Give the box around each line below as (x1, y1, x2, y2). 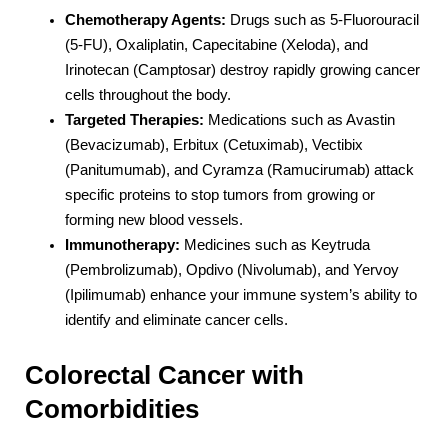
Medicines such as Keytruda (180, 236, 370, 253)
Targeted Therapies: (65, 111, 204, 128)
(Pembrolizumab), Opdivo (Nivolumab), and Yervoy (65, 261, 399, 278)
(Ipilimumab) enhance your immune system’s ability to (65, 286, 417, 303)
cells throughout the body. (65, 86, 231, 103)
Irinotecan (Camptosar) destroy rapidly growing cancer (65, 61, 420, 78)
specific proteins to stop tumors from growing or (65, 186, 375, 203)
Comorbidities (25, 395, 199, 424)
